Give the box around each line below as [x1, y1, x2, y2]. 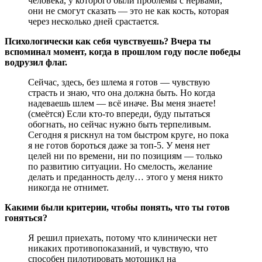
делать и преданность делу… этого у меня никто [28, 171, 223, 182]
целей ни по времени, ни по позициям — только [28, 150, 222, 161]
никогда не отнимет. [28, 182, 109, 192]
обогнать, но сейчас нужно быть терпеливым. [28, 119, 211, 129]
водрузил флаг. [5, 57, 67, 67]
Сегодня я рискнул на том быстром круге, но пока [28, 129, 229, 140]
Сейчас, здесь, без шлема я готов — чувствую [28, 77, 210, 87]
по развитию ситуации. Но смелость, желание [28, 161, 212, 171]
